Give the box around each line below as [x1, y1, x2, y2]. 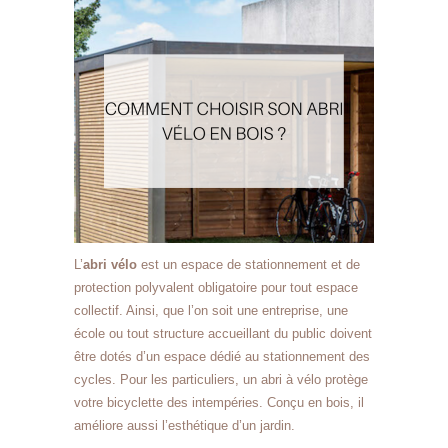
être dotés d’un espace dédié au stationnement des [74, 348, 370, 364]
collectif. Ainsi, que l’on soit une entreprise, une [74, 302, 348, 318]
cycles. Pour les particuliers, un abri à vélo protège [74, 371, 368, 387]
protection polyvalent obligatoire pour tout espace [74, 279, 358, 295]
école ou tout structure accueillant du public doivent [74, 325, 372, 341]
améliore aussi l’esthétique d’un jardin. [74, 417, 295, 433]
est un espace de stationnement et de [137, 256, 360, 272]
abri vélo [83, 256, 137, 272]
